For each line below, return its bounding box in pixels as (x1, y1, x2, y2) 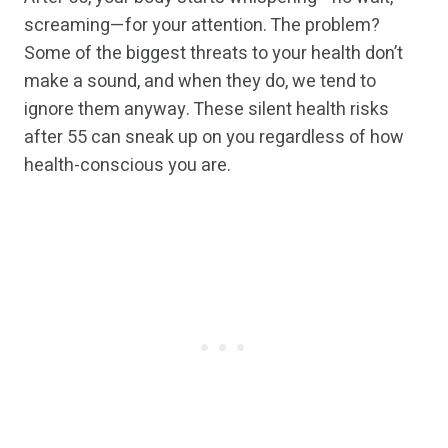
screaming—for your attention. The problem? (24, 12, 380, 40)
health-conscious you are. (24, 152, 231, 180)
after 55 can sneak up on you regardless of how (24, 124, 404, 152)
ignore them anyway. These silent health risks (24, 96, 389, 124)
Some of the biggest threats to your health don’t (24, 40, 403, 68)
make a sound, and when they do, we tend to (24, 68, 376, 96)
